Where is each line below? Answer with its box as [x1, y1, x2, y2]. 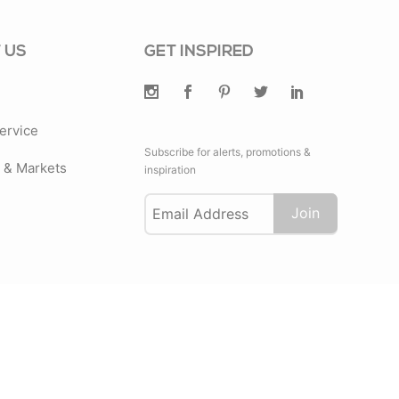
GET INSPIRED [143, 44, 254, 61]
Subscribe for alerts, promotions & [143, 145, 311, 159]
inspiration [143, 163, 196, 177]
